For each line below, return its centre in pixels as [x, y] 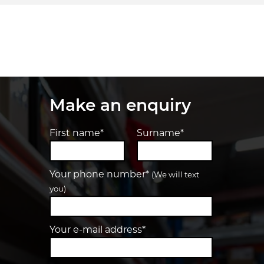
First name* [76, 133]
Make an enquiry [120, 106]
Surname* [161, 133]
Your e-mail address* [97, 230]
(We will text [175, 175]
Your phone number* [100, 175]
